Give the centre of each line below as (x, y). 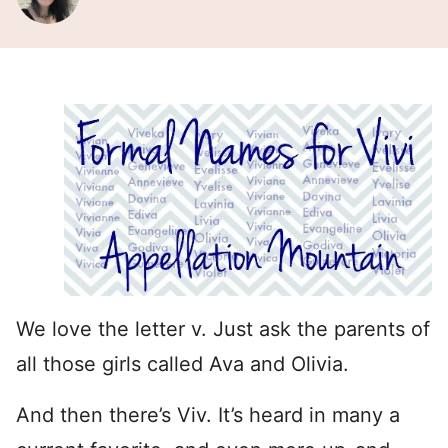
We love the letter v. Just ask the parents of (223, 328)
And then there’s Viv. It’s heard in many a (208, 414)
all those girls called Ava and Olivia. (182, 363)
